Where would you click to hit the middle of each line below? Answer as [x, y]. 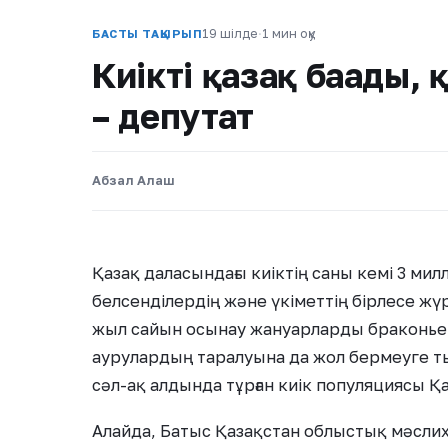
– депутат [173, 115]
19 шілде [230, 33]
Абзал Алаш [133, 180]
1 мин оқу [289, 33]
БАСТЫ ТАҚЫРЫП [147, 33]
